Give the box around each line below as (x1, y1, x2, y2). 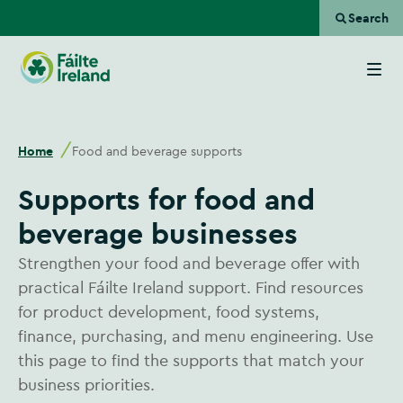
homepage (112, 73, 157, 85)
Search (348, 9, 389, 26)
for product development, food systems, (18, 301, 319, 322)
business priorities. (18, 374, 159, 395)
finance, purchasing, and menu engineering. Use (18, 326, 373, 346)
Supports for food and (18, 181, 34, 218)
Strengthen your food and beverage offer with (18, 253, 360, 273)
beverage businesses (18, 215, 298, 252)
